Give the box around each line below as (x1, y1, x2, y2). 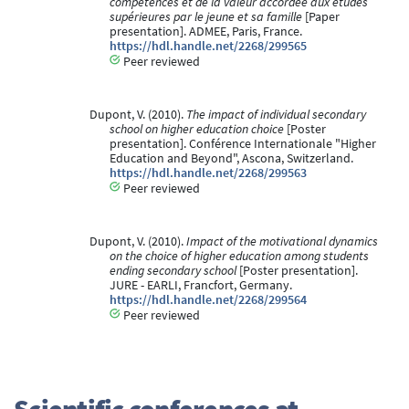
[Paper (302, 8, 340, 25)
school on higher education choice (110, 121, 284, 137)
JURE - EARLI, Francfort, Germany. (110, 277, 292, 293)
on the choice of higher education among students (110, 247, 369, 264)
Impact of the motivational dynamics (185, 233, 378, 249)
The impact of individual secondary (185, 106, 366, 122)
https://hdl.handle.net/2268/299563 (110, 164, 307, 181)
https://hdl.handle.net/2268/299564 (110, 291, 307, 308)
